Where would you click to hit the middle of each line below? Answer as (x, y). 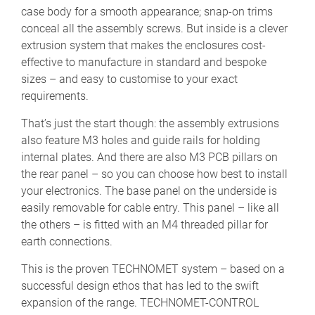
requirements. (55, 96)
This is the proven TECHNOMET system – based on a (153, 269)
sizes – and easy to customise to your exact (129, 79)
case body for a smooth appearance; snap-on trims (147, 12)
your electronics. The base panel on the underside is (149, 191)
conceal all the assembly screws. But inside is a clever (154, 29)
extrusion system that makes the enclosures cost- (143, 46)
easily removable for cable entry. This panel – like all (150, 208)
